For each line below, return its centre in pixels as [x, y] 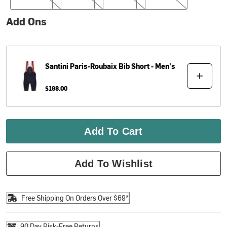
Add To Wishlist [113, 163]
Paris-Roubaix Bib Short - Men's [123, 66]
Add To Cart [113, 131]
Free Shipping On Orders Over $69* [75, 198]
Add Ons [27, 21]
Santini [57, 66]
